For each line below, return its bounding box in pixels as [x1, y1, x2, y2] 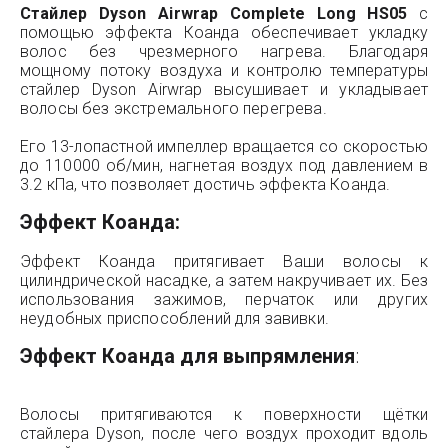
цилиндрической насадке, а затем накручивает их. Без [20, 271, 428, 290]
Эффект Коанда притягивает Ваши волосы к [20, 252, 428, 271]
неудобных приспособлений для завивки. [20, 309, 329, 328]
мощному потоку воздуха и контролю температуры [20, 61, 428, 80]
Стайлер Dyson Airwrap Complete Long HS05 [20, 4, 408, 23]
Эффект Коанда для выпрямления [20, 344, 356, 368]
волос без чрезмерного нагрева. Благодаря [20, 42, 428, 61]
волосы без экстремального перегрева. [20, 99, 327, 118]
